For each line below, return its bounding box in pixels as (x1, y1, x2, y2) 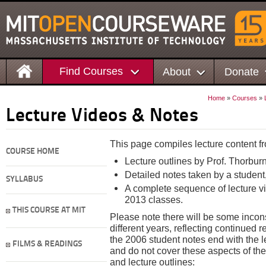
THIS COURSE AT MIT (12, 206, 85, 215)
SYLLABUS (6, 175, 43, 184)
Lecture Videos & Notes (6, 107, 198, 126)
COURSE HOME (6, 147, 59, 156)
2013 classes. (125, 194, 183, 205)
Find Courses (59, 65, 123, 77)
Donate (224, 65, 259, 78)
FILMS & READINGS (12, 240, 82, 249)
